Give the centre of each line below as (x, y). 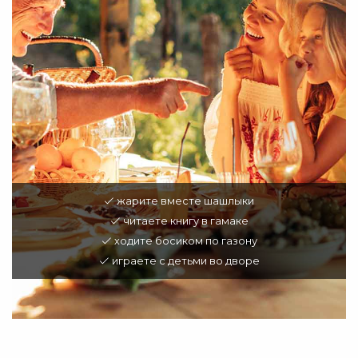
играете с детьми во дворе (184, 261)
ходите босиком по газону (184, 241)
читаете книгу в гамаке (184, 221)
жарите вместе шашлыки (184, 201)
